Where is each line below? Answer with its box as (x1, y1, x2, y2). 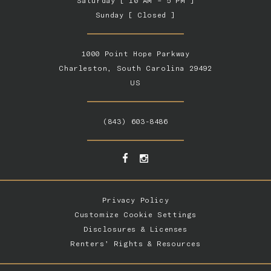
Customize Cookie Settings (74, 209, 197, 219)
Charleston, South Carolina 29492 (59, 63, 212, 73)
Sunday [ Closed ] (95, 10, 176, 19)
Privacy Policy (102, 195, 169, 204)
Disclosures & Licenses (83, 224, 188, 233)
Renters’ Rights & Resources (70, 238, 201, 248)
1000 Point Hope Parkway (81, 48, 190, 58)
